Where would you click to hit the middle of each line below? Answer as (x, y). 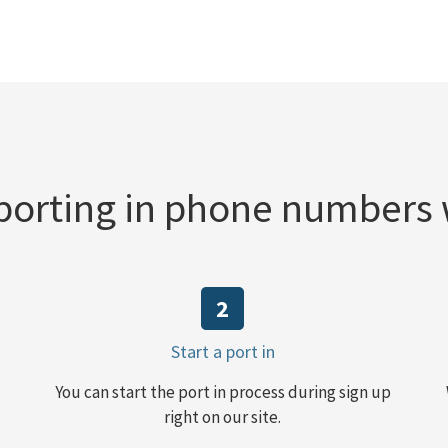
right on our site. (223, 416)
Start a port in (222, 351)
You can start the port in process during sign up (222, 391)
